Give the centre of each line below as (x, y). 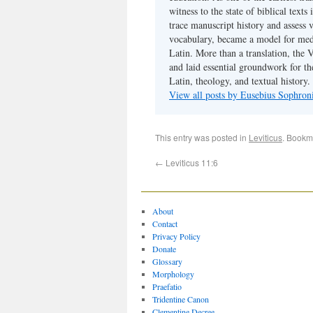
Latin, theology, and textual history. (240, 81)
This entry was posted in (202, 137)
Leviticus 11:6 (191, 162)
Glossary (167, 261)
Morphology (173, 274)
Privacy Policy (176, 236)
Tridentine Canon (180, 299)
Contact (165, 224)
